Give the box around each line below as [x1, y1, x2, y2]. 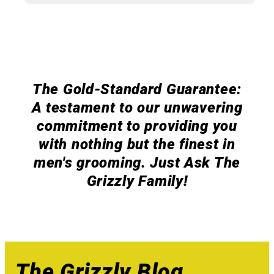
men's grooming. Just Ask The [33, 154, 241, 171]
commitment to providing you [37, 117, 237, 135]
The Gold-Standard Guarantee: [32, 80, 242, 98]
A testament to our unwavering [31, 98, 243, 116]
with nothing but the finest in [39, 135, 235, 153]
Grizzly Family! [86, 172, 188, 190]
